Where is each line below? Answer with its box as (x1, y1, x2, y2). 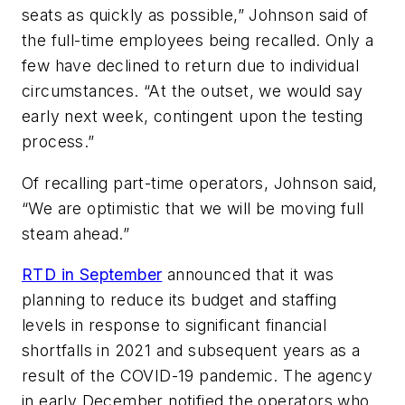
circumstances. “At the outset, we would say (22, 81, 363, 101)
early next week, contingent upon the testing (22, 107, 363, 127)
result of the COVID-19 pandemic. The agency (22, 366, 373, 386)
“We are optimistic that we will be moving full (22, 198, 364, 218)
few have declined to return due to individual (22, 56, 359, 76)
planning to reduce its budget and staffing (22, 290, 337, 310)
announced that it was (162, 265, 334, 285)
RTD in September (22, 265, 163, 285)
